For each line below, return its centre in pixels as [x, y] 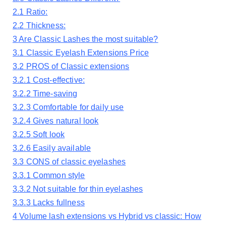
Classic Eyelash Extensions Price [88, 53]
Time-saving [55, 94]
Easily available [62, 148]
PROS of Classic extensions [78, 67]
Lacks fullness [59, 203]
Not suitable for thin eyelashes [88, 189]
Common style [59, 176]
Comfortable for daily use [78, 107]
